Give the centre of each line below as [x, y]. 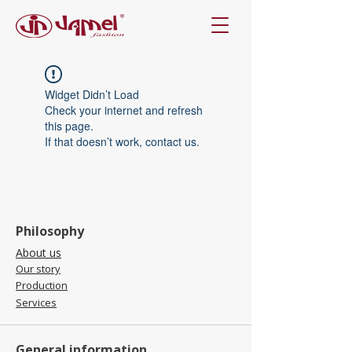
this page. [69, 126]
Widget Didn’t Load [92, 94]
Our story [38, 269]
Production [42, 285]
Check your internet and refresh [124, 110]
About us [38, 252]
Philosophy [50, 231]
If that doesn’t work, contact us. [122, 141]
